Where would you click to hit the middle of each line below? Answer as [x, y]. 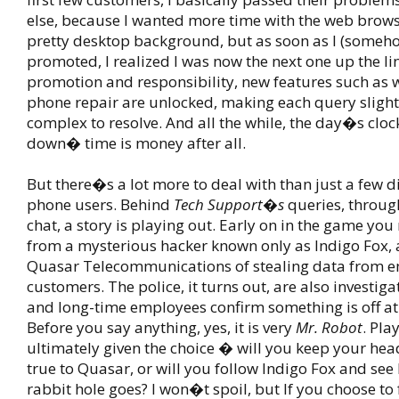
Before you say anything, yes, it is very [161, 327]
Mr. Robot [329, 327]
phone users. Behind [100, 204]
